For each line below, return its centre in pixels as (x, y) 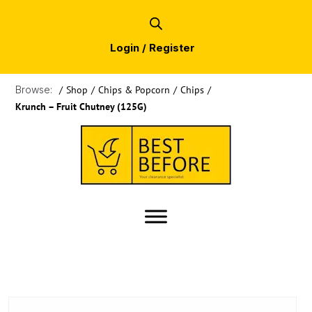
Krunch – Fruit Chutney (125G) (81, 107)
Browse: (34, 90)
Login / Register (153, 48)
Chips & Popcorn (134, 90)
